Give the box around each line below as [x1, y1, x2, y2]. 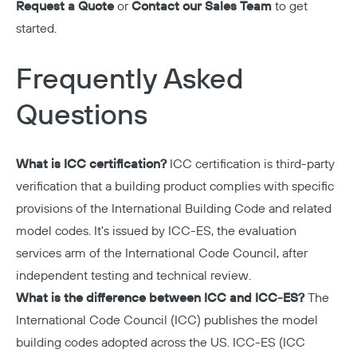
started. [16, 21, 57, 37]
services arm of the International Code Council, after [16, 245, 308, 262]
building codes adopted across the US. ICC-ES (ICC [16, 335, 305, 351]
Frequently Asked [16, 62, 244, 99]
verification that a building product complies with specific [16, 178, 334, 195]
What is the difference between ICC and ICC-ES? [16, 290, 304, 307]
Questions [16, 98, 147, 135]
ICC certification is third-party [167, 156, 335, 173]
